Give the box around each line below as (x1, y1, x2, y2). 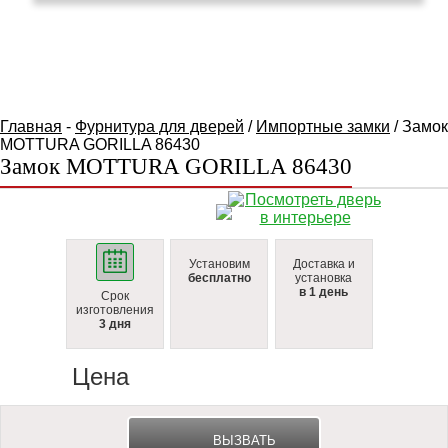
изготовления (75, 303, 154, 317)
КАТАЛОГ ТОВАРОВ (129, 43, 298, 63)
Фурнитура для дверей (75, 118, 244, 135)
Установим (188, 257, 250, 271)
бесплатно (187, 271, 251, 285)
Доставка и (292, 257, 355, 271)
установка (295, 271, 353, 285)
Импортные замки (256, 118, 390, 135)
